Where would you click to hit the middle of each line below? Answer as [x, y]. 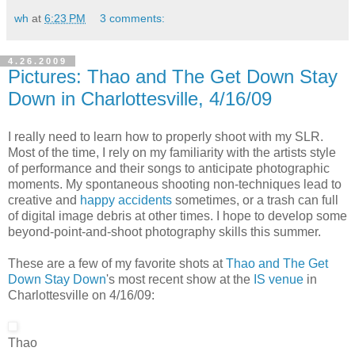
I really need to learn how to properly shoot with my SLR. [166, 136]
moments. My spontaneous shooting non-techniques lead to [175, 184]
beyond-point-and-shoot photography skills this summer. [164, 231]
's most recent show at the [180, 279]
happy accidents [126, 200]
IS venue [279, 279]
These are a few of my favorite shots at [117, 263]
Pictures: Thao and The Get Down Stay [173, 76]
